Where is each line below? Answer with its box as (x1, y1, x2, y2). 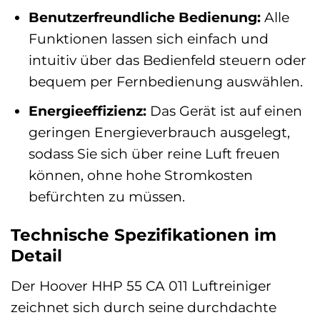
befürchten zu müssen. (28, 188, 185, 206)
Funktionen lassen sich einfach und (28, 29, 269, 47)
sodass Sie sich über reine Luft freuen (28, 145, 280, 163)
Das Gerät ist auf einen (146, 102, 302, 120)
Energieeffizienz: (28, 102, 146, 120)
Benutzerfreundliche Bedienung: (28, 8, 261, 26)
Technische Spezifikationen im (11, 225, 276, 246)
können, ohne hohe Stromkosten (28, 166, 253, 184)
